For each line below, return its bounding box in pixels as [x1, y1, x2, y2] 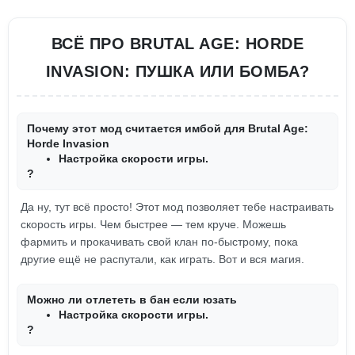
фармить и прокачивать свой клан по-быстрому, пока [21, 235, 298, 248]
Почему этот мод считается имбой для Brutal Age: [27, 122, 308, 135]
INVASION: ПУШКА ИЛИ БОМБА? [45, 63, 310, 80]
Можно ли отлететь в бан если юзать [27, 293, 237, 306]
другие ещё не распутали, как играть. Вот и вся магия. [21, 253, 304, 265]
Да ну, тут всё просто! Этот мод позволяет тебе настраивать [21, 200, 334, 213]
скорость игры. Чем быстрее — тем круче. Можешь [21, 218, 286, 231]
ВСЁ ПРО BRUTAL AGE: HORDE [51, 35, 304, 52]
